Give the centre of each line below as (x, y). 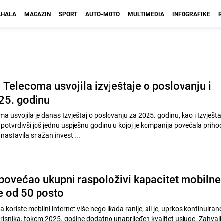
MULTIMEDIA (146, 14)
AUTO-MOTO (103, 14)
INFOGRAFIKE (191, 14)
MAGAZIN (37, 14)
